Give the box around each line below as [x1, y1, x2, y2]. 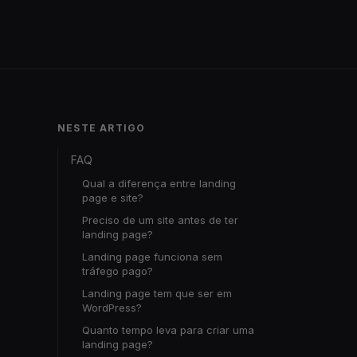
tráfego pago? [82, 265, 153, 277]
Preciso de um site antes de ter [82, 214, 238, 226]
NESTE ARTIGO [57, 122, 146, 134]
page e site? [82, 191, 143, 204]
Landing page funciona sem [82, 250, 222, 263]
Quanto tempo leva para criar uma [82, 324, 254, 336]
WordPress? [82, 301, 142, 314]
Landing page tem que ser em [82, 287, 232, 300]
